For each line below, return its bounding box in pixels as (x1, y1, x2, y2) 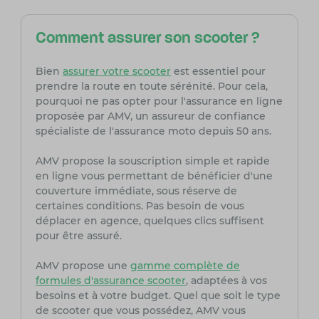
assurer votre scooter (62, 65, 171, 78)
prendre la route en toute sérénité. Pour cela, (35, 80, 268, 93)
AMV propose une (35, 259, 130, 273)
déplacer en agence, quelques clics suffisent (35, 214, 264, 228)
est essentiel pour (170, 65, 266, 78)
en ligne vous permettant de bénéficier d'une (35, 169, 273, 183)
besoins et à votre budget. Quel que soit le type (35, 289, 281, 303)
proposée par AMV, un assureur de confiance (35, 110, 266, 123)
